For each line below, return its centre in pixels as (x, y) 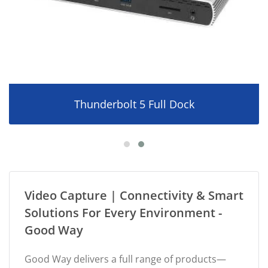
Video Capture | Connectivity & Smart (134, 195)
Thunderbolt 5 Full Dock (134, 104)
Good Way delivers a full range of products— (125, 259)
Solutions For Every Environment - (123, 212)
